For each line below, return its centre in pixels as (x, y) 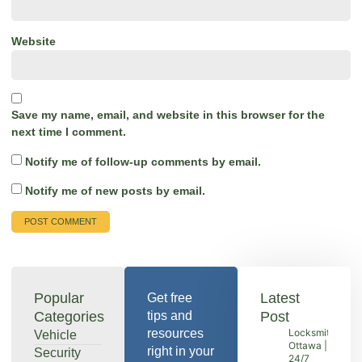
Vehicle (55, 335)
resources (175, 334)
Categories (69, 317)
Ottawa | (308, 346)
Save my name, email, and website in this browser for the (168, 115)
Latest (280, 299)
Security (57, 353)
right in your (181, 351)
